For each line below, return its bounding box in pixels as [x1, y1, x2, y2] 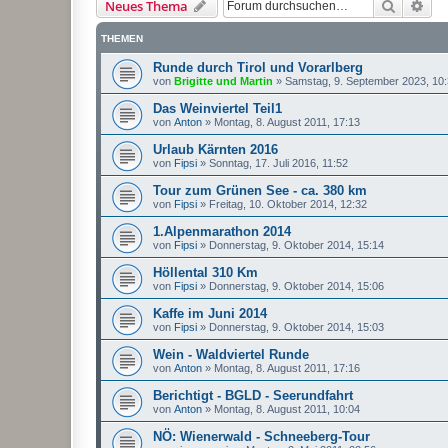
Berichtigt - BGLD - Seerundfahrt [153, 388, 353, 403]
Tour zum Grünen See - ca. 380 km [153, 183, 367, 198]
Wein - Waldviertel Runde [153, 347, 309, 362]
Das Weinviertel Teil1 [153, 101, 282, 116]
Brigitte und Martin [174, 75, 273, 87]
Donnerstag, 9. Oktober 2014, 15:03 [209, 321, 384, 333]
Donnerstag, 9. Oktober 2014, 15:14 [209, 239, 384, 251]
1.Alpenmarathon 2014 [153, 224, 291, 239]
